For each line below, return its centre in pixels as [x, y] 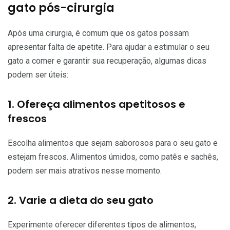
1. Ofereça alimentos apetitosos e [97, 104]
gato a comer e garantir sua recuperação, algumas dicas [107, 61]
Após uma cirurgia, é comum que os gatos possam [98, 33]
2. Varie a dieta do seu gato [81, 200]
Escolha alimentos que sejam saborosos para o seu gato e [113, 143]
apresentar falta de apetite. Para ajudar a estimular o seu [109, 47]
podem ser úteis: [38, 74]
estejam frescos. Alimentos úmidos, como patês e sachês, [113, 157]
